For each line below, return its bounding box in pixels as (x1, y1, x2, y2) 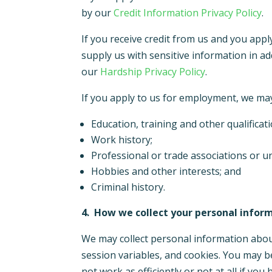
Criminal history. (91, 180, 168, 194)
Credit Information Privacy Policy (114, 6, 262, 20)
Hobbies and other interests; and (91, 165, 244, 178)
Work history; (91, 133, 155, 147)
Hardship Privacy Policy (100, 65, 206, 79)
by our (81, 6, 114, 20)
